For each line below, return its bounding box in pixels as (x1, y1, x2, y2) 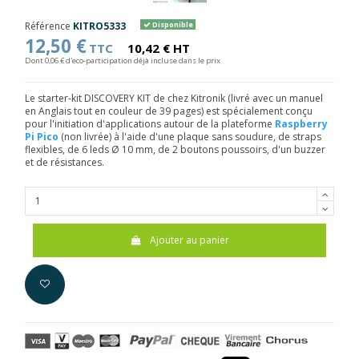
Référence (25, 18, 71, 33)
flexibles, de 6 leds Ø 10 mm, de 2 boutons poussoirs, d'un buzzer (25, 143, 325, 157)
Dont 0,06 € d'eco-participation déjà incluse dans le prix (25, 54, 220, 66)
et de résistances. (25, 155, 104, 170)
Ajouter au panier (149, 232, 229, 247)
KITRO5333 (73, 18, 126, 33)
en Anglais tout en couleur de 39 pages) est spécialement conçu (25, 104, 313, 119)
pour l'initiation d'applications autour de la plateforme (25, 117, 275, 131)
